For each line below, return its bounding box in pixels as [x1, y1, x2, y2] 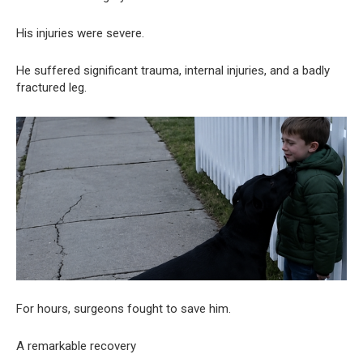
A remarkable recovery [16, 339, 136, 354]
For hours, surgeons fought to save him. [16, 301, 231, 317]
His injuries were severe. [16, 25, 144, 41]
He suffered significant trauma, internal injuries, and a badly [16, 62, 330, 78]
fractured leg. [16, 79, 87, 95]
